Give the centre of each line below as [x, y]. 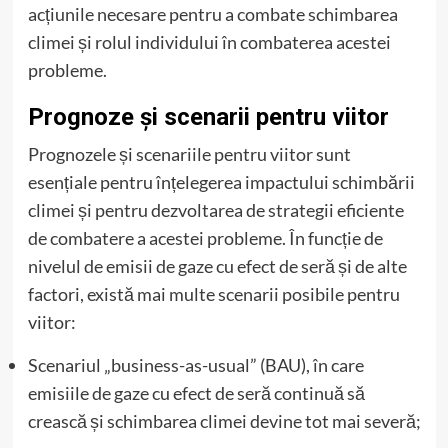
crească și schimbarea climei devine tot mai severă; [224, 420]
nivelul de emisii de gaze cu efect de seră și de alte [217, 265]
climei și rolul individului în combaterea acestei [209, 41]
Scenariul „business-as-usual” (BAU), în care [195, 364]
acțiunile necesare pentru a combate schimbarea [212, 13]
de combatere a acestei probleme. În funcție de [205, 237]
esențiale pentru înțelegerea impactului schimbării [221, 181]
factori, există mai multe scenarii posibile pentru [213, 293]
